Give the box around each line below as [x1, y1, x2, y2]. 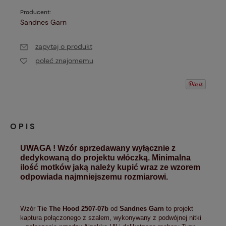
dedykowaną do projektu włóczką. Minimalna [20, 153, 191, 162]
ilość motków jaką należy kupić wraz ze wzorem [20, 162, 200, 172]
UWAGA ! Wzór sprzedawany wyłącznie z [20, 143, 176, 152]
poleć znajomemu [35, 55, 93, 65]
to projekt [164, 204, 193, 212]
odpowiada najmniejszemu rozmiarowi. [20, 172, 170, 181]
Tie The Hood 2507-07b [35, 204, 110, 212]
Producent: [20, 8, 51, 16]
